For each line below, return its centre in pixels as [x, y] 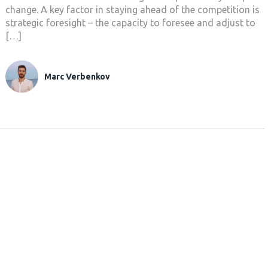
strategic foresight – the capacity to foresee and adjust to [130, 23]
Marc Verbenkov [77, 76]
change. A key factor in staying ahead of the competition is [133, 10]
